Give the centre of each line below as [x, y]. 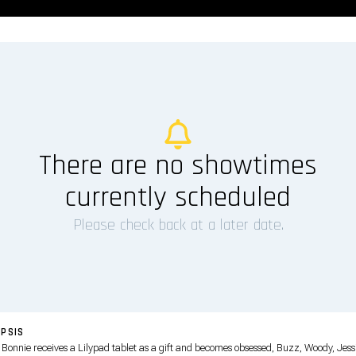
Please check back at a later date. [178, 224]
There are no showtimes [178, 165]
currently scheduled [178, 197]
